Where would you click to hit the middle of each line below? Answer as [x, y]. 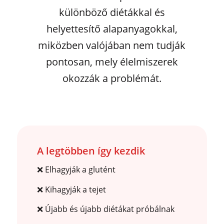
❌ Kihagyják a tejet [71, 189]
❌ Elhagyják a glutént [76, 170]
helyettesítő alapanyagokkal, [112, 28]
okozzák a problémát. [112, 78]
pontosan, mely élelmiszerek [112, 61]
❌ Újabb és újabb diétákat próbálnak [105, 209]
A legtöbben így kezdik [91, 150]
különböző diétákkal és [112, 12]
